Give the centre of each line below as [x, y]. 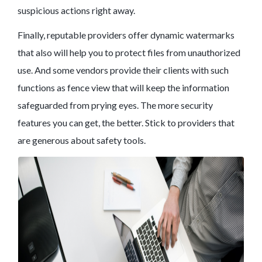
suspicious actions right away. [76, 11]
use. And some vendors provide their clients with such [123, 70]
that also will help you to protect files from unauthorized [129, 53]
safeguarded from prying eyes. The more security [115, 105]
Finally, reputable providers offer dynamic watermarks [126, 35]
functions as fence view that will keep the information [123, 88]
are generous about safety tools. [82, 140]
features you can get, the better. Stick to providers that [126, 123]
